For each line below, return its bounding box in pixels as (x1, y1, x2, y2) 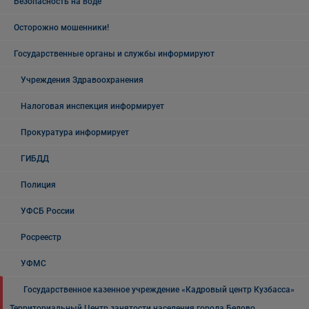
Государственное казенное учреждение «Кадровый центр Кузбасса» (23, 285, 295, 295)
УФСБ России (21, 206, 74, 216)
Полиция (21, 180, 56, 190)
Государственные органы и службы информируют (14, 49, 215, 59)
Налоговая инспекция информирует (21, 101, 164, 111)
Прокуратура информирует (21, 128, 129, 137)
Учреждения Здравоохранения (21, 75, 143, 85)
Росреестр (21, 232, 61, 242)
